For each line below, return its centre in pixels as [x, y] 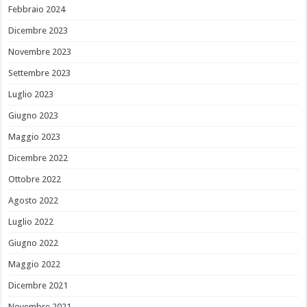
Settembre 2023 [40, 73]
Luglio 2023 [31, 95]
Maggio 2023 [35, 137]
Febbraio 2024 [37, 10]
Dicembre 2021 [38, 286]
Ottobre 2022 [35, 180]
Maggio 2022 [35, 265]
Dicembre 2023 [38, 31]
